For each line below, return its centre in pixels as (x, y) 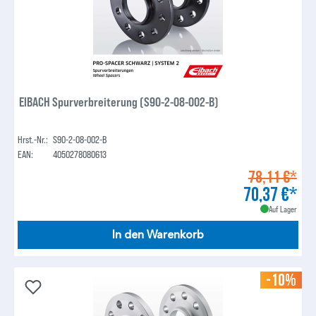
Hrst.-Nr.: (33, 140)
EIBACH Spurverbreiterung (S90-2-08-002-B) (119, 102)
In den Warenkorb (158, 235)
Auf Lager (282, 209)
